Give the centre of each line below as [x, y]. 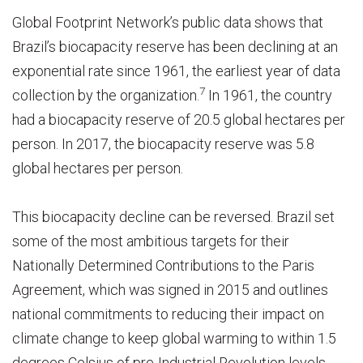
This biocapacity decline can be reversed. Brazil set [173, 216]
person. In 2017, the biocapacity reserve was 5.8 [163, 143]
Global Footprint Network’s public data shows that [168, 22]
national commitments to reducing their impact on [168, 314]
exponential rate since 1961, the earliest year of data [176, 70]
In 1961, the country [269, 95]
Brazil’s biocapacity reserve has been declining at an [175, 46]
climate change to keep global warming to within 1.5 [174, 338]
